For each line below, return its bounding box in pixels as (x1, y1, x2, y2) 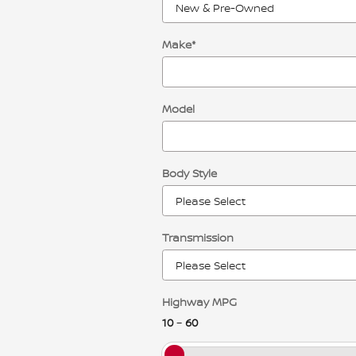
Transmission (162, 230, 234, 245)
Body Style (162, 165, 217, 180)
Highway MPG (162, 294, 237, 309)
